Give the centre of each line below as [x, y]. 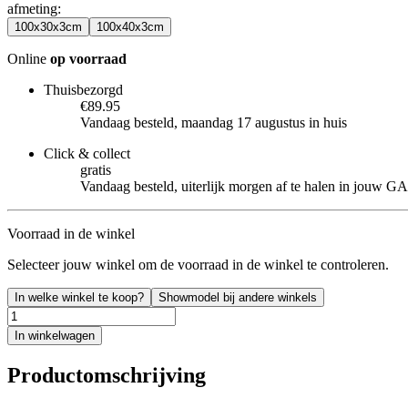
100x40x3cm [130, 26]
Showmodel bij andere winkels [238, 297]
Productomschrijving [107, 375]
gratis [96, 169]
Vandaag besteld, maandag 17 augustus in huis [214, 122]
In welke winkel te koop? [79, 297]
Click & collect [87, 153]
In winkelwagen [55, 335]
